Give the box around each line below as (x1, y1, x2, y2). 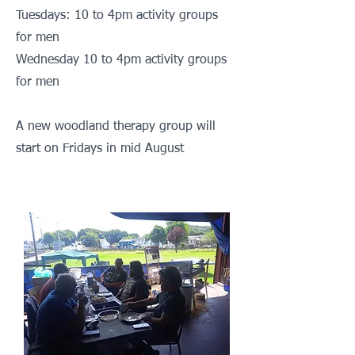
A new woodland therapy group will (16, 120, 216, 133)
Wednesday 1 (16, 54, 90, 67)
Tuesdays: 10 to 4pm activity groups (16, 10, 218, 22)
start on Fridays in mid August (16, 143, 184, 155)
